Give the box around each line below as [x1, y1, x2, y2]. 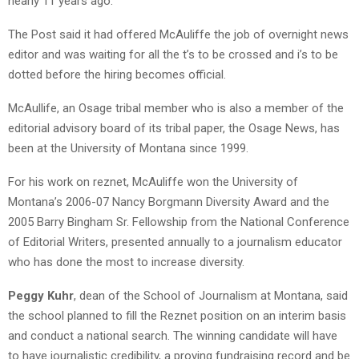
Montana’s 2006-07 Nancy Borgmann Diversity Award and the [8, 194, 329, 209]
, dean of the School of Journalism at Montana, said [74, 288, 348, 303]
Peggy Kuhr [8, 288, 74, 303]
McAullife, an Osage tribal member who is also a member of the [8, 100, 344, 115]
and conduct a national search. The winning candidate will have [8, 328, 337, 343]
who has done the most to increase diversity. [8, 254, 244, 269]
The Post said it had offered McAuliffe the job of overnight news [8, 26, 349, 42]
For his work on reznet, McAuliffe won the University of [8, 174, 298, 189]
